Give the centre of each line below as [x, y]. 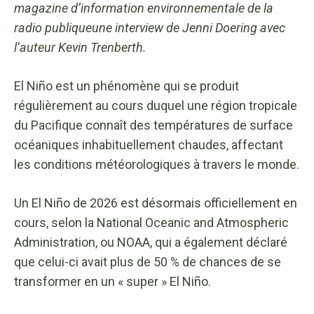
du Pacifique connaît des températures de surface [153, 125]
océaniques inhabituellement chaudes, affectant [149, 144]
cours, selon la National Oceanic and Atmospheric [151, 222]
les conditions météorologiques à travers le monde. [157, 164]
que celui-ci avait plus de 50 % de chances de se [148, 261]
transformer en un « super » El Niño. [112, 281]
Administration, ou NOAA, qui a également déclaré [151, 242]
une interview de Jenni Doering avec [189, 27]
